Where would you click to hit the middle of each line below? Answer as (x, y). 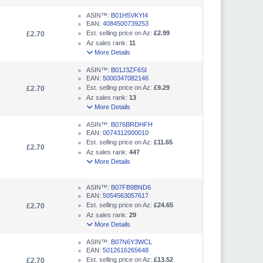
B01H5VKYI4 (129, 15)
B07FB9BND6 (131, 187)
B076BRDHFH (132, 124)
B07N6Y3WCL (131, 242)
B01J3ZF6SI (129, 70)
